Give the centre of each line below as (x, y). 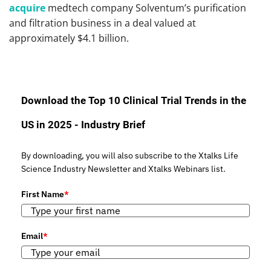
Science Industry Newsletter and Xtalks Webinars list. (123, 169)
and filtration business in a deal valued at (103, 23)
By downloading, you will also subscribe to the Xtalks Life (130, 156)
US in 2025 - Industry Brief (83, 125)
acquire (27, 8)
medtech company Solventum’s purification (147, 8)
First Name (43, 194)
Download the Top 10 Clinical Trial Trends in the (134, 101)
